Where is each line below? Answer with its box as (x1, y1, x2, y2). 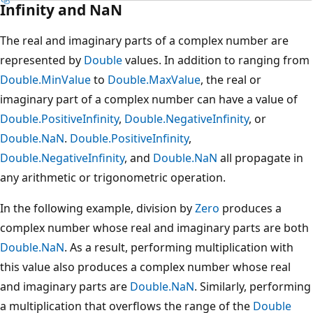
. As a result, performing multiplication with (64, 239, 293, 255)
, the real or (201, 71, 261, 87)
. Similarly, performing (194, 278, 311, 294)
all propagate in (217, 150, 303, 166)
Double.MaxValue (108, 71, 201, 87)
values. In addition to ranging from (122, 52, 310, 68)
